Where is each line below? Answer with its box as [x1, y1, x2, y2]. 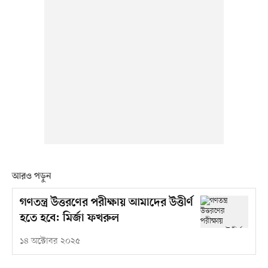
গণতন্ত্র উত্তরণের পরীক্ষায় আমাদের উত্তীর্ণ [19, 196, 193, 211]
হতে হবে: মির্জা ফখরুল [19, 212, 119, 226]
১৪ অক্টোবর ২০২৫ [19, 236, 80, 248]
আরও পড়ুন [11, 171, 51, 182]
